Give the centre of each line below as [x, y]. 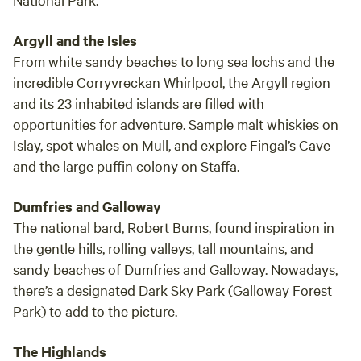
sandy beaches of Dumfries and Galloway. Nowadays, [175, 269]
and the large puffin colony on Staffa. [126, 166]
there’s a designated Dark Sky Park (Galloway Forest [172, 290]
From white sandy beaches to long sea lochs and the [174, 61]
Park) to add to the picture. [95, 311]
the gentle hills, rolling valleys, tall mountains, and [163, 248]
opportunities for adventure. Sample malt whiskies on [176, 124]
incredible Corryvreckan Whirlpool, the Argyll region [172, 82]
